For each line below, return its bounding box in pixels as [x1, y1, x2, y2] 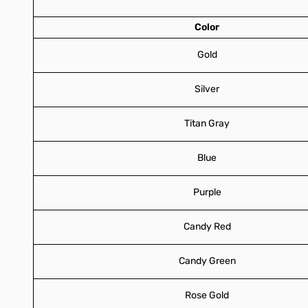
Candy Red [183, 220, 231, 232]
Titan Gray [184, 117, 230, 129]
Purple [192, 186, 221, 198]
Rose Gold [185, 289, 229, 301]
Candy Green [178, 254, 236, 267]
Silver [195, 82, 219, 95]
